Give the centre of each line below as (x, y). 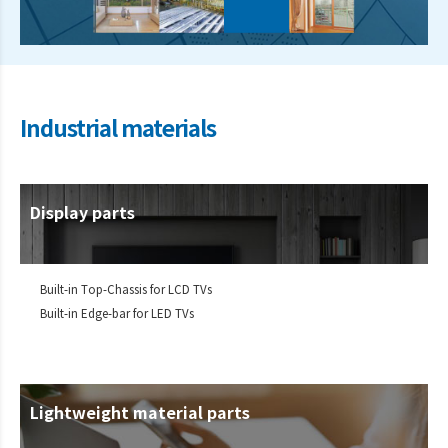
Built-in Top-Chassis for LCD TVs (126, 290)
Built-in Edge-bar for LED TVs (117, 314)
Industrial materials (118, 129)
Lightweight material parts (140, 413)
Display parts (82, 213)
